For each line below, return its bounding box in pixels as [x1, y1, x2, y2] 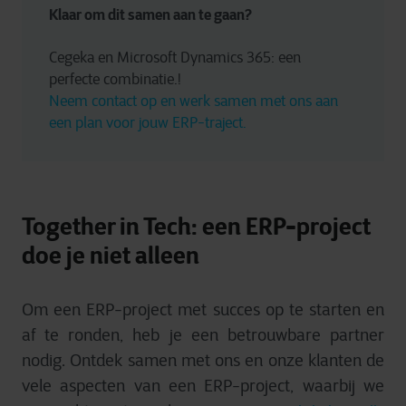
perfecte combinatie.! [49, 70, 185, 88]
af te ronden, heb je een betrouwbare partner [22, 324, 384, 345]
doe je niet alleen [22, 239, 199, 270]
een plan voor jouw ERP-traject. [49, 113, 246, 131]
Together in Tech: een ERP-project [22, 210, 371, 241]
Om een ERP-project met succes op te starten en [22, 299, 384, 320]
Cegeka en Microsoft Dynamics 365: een [49, 48, 304, 66]
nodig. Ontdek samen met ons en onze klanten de [22, 350, 384, 371]
